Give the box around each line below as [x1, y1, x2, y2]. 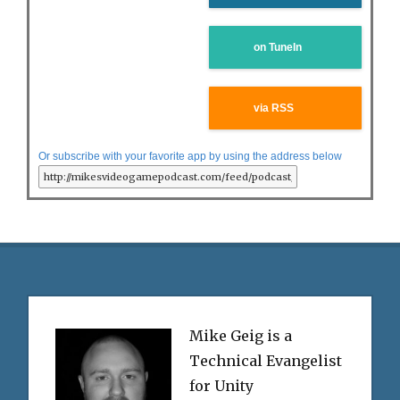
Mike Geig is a [188, 326, 292, 345]
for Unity [188, 376, 254, 395]
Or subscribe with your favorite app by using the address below [38, 150, 342, 162]
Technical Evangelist [188, 351, 342, 370]
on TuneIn [254, 41, 302, 54]
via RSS [254, 102, 294, 114]
